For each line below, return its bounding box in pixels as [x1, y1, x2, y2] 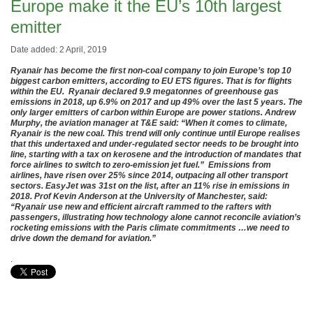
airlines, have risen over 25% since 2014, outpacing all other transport [10, 170, 288, 180]
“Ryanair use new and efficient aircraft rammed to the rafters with [10, 202, 271, 212]
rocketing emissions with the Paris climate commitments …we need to [10, 223, 289, 233]
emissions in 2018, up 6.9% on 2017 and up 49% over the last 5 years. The [10, 97, 303, 107]
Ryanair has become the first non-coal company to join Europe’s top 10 [10, 66, 291, 75]
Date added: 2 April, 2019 [10, 45, 107, 54]
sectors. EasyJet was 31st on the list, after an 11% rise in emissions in [10, 181, 289, 191]
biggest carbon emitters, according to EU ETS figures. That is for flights [10, 76, 292, 86]
